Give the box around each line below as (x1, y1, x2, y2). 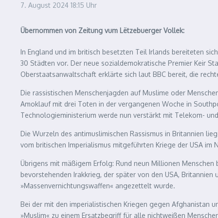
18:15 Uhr (71, 1, 97, 9)
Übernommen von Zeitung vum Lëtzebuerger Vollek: (20, 26, 184, 35)
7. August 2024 (20, 1, 71, 9)
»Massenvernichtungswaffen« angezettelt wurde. (20, 182, 175, 190)
